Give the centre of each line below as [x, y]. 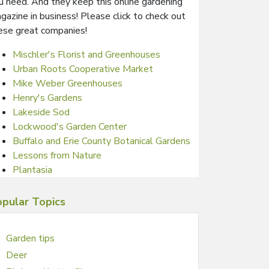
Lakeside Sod [41, 112]
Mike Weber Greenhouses [68, 83]
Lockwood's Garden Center [70, 126]
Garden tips [30, 238]
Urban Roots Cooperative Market [83, 69]
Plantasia [32, 170]
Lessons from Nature [57, 155]
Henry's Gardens [47, 98]
